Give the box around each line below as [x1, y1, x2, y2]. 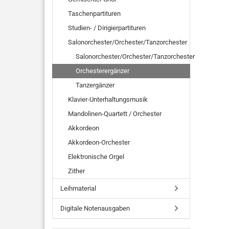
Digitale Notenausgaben [60, 204, 130, 212]
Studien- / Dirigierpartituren [68, 24, 146, 32]
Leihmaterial [60, 185, 96, 192]
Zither [68, 167, 85, 175]
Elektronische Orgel [68, 153, 124, 161]
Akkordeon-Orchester [68, 139, 130, 146]
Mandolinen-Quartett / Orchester [68, 110, 162, 118]
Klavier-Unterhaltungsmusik [68, 96, 148, 103]
